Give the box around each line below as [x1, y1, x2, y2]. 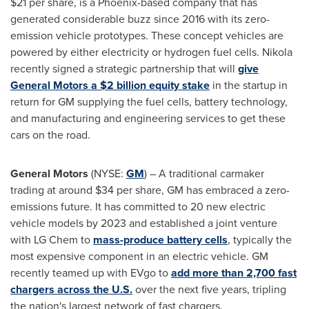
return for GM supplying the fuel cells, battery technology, [10, 94, 288, 110]
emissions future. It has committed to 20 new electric [10, 199, 266, 215]
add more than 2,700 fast [171, 265, 297, 281]
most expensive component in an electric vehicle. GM [10, 248, 268, 264]
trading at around [10, 182, 95, 198]
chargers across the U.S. [10, 281, 132, 297]
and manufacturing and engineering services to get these [10, 110, 286, 126]
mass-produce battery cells [93, 232, 228, 248]
